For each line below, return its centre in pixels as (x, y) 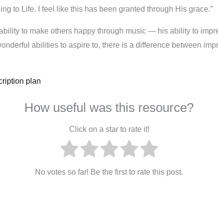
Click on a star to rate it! (109, 129)
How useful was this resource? (109, 108)
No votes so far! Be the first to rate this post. (109, 172)
